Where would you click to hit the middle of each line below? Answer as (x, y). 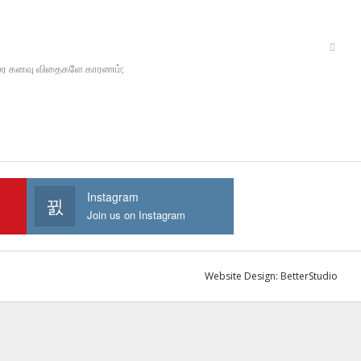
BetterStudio (309, 276)
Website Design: (243, 276)
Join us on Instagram (137, 215)
